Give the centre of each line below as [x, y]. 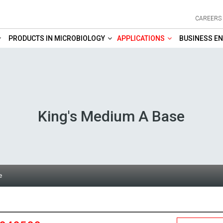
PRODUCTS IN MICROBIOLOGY [57, 38]
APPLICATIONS [141, 38]
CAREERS [208, 18]
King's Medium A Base [111, 116]
